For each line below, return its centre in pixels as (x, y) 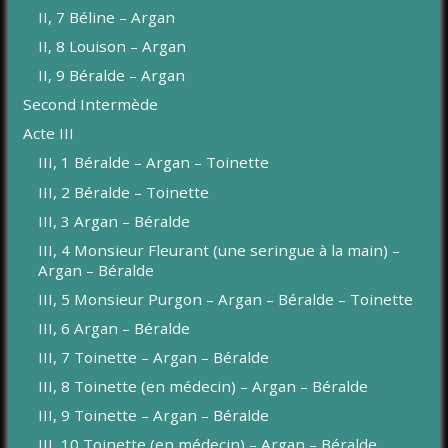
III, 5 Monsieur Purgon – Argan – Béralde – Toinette (226, 298)
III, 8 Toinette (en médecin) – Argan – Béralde (203, 386)
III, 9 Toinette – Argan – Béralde (154, 415)
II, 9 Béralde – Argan (112, 75)
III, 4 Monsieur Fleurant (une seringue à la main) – (219, 249)
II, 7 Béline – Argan (107, 16)
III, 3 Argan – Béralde (114, 220)
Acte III (49, 133)
